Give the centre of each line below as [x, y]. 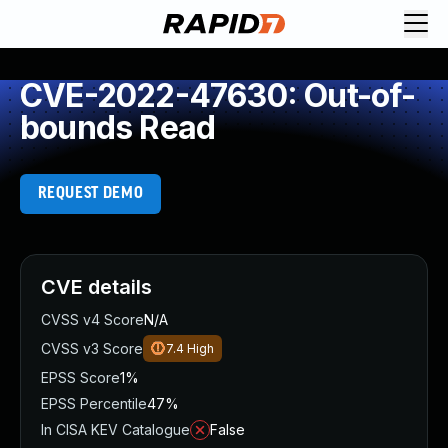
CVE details [96, 287]
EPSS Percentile [94, 403]
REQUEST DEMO [90, 193]
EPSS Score [80, 377]
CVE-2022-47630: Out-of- [218, 95]
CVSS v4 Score [92, 319]
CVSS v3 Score [92, 348]
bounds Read [118, 127]
